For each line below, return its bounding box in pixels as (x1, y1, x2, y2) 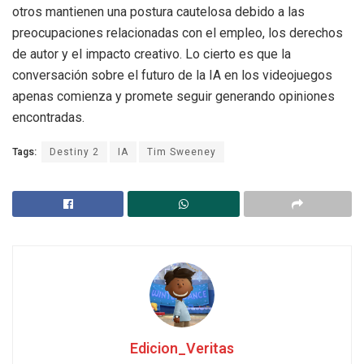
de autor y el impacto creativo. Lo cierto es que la (12, 45, 291, 62)
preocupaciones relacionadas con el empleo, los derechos (12, 24, 343, 41)
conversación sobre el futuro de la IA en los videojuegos (12, 67, 332, 83)
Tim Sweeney (147, 144, 216, 159)
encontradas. (12, 109, 84, 125)
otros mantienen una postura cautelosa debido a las (12, 3, 305, 19)
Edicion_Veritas (130, 337, 234, 360)
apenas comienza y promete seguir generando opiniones (12, 88, 335, 104)
